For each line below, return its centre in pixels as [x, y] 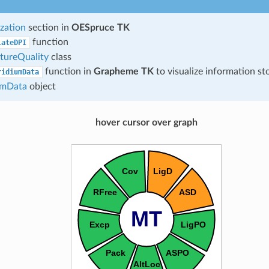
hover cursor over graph [146, 122]
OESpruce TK [100, 27]
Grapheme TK [123, 71]
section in [48, 27]
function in [68, 71]
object [41, 86]
